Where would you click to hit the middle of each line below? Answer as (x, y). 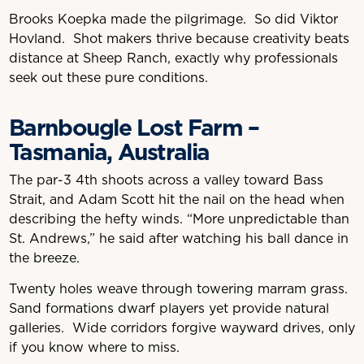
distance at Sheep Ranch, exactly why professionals (173, 58)
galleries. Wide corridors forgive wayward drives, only (182, 328)
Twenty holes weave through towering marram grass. (180, 289)
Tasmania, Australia (109, 152)
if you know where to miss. (96, 347)
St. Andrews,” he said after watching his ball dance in (178, 238)
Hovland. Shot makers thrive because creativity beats (179, 39)
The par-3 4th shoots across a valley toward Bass (166, 180)
